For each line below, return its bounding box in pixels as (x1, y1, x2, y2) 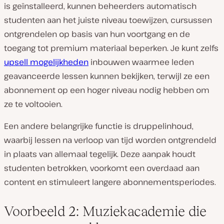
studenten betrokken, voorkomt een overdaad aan (4, 162, 199, 174)
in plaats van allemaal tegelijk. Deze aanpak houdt (4, 148, 195, 160)
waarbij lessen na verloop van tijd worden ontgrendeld (4, 134, 216, 146)
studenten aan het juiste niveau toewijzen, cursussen (4, 14, 212, 26)
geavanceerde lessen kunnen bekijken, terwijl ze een (4, 70, 209, 82)
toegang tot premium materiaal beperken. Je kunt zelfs (4, 42, 218, 54)
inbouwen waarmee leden (88, 56, 194, 68)
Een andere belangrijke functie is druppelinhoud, (4, 120, 193, 132)
